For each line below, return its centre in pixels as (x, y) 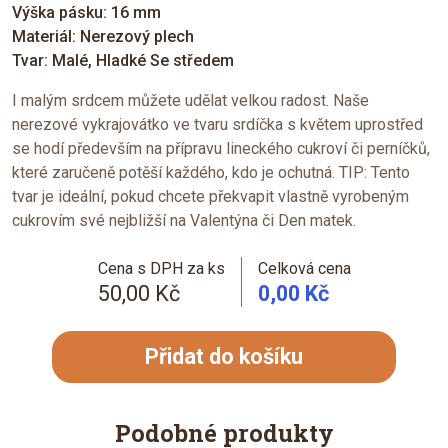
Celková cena (304, 268)
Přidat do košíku (224, 356)
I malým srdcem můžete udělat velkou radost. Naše (190, 100)
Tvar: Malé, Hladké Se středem (123, 60)
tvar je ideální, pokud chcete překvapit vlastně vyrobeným (210, 196)
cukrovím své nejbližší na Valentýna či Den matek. (184, 220)
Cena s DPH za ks (161, 268)
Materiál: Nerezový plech (103, 36)
